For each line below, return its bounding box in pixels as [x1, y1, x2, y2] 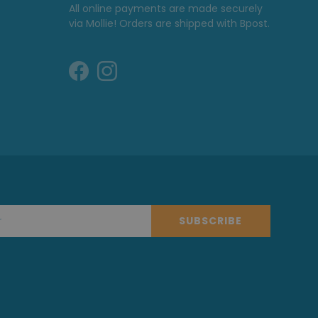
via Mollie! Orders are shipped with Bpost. [68, 16, 270, 31]
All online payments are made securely [68, 1, 263, 16]
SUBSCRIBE [178, 214, 242, 229]
